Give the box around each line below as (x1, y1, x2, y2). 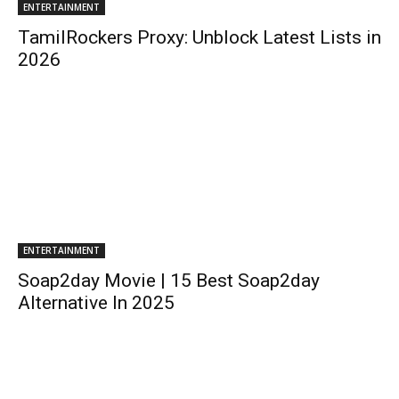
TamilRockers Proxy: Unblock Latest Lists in (18, 27, 381, 48)
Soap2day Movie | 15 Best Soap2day (18, 270, 320, 291)
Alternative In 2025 (18, 292, 175, 313)
